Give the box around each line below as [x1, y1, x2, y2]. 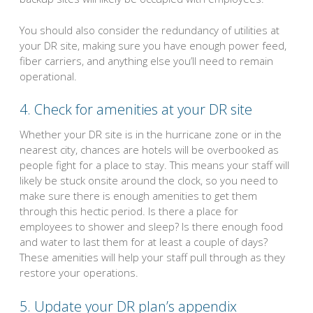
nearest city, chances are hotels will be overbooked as [20, 143, 279, 157]
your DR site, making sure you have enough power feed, [20, 38, 286, 52]
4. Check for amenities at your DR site [20, 100, 252, 119]
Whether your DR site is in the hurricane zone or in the [20, 127, 282, 142]
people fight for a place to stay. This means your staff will [20, 158, 289, 173]
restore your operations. [20, 265, 138, 280]
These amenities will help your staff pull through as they [20, 250, 285, 265]
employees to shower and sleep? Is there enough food [20, 219, 283, 234]
